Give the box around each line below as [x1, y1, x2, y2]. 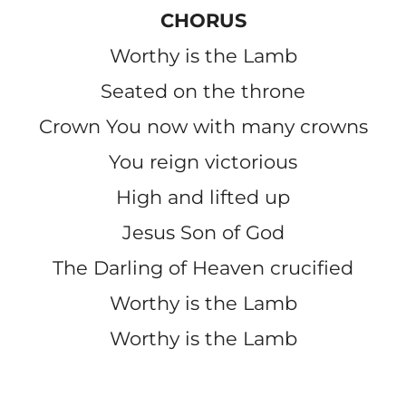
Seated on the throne [101, 80, 305, 103]
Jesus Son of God [121, 221, 285, 245]
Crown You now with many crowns [38, 115, 368, 139]
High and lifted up [116, 186, 290, 209]
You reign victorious [109, 150, 297, 174]
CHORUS [159, 9, 246, 33]
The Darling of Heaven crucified [53, 256, 353, 280]
